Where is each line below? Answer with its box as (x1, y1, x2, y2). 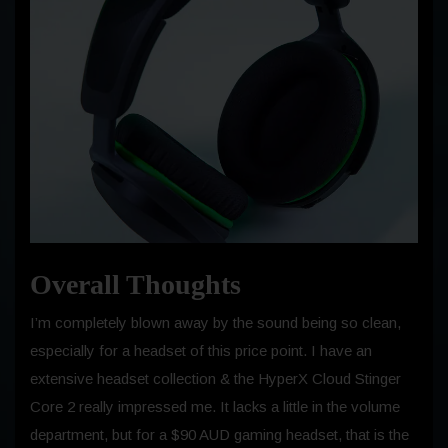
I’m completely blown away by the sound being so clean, (30, 313, 401, 331)
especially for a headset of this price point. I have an (30, 341, 372, 359)
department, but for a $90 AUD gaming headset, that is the (30, 425, 409, 443)
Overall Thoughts (30, 268, 241, 300)
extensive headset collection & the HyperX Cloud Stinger (30, 369, 401, 387)
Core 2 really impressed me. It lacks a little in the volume (30, 397, 400, 415)
